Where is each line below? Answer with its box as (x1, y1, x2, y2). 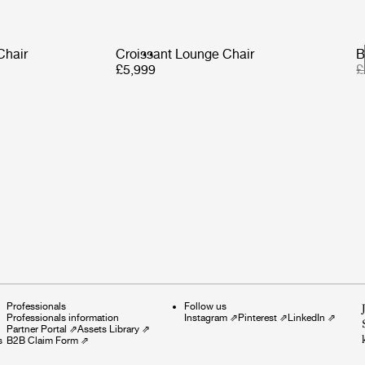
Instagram (184, 311, 227, 323)
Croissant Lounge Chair (116, 46, 255, 62)
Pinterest (238, 311, 277, 323)
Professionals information (7, 311, 119, 323)
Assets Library (77, 323, 139, 335)
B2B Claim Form (7, 334, 78, 346)
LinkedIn (288, 311, 325, 323)
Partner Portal (7, 323, 67, 335)
